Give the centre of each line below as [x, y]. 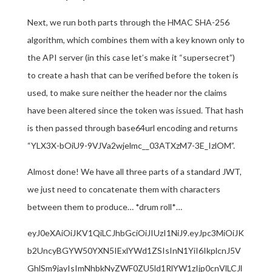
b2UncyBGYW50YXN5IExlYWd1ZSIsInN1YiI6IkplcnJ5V [134, 250]
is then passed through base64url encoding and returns [132, 127]
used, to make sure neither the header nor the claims [127, 92]
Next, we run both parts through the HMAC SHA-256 [128, 22]
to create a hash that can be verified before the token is [133, 75]
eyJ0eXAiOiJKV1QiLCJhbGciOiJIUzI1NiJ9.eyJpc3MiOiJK [135, 233]
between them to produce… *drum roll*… [104, 206]
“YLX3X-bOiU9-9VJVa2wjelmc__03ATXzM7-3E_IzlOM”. [131, 145]
